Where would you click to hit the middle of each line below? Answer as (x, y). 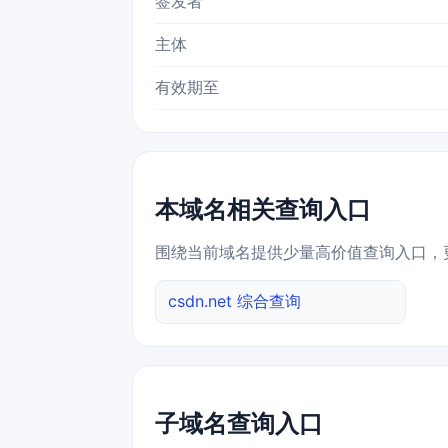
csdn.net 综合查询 (234, 301)
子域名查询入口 (239, 424)
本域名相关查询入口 (263, 210)
